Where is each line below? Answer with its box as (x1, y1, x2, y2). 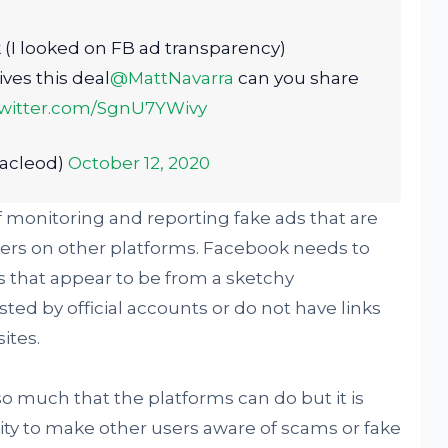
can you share (233, 68, 359, 88)
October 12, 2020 (67, 153, 210, 173)
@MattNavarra (109, 68, 234, 88)
